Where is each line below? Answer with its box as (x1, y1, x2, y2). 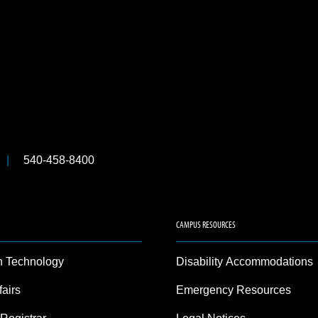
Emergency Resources (175, 284, 291, 296)
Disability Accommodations (175, 256, 313, 268)
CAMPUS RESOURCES (175, 219, 236, 230)
